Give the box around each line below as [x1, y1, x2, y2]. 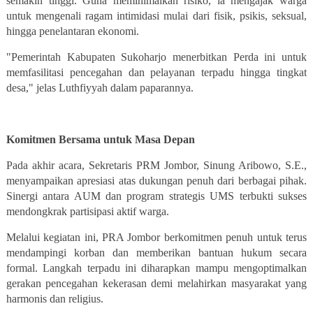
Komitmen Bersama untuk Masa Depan [6, 133, 195, 146]
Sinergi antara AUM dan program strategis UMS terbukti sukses [6, 190, 307, 203]
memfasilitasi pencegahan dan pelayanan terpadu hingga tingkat [6, 66, 307, 79]
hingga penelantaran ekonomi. [6, 25, 139, 38]
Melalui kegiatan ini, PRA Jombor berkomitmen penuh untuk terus [6, 231, 307, 244]
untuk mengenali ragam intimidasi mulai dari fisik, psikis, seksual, [6, 10, 307, 22]
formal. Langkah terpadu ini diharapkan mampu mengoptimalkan [6, 262, 307, 275]
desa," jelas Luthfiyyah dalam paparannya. [6, 82, 194, 94]
